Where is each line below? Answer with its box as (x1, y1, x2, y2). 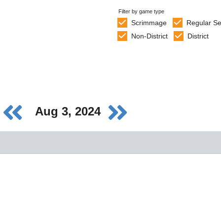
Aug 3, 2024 (35, 105, 104, 118)
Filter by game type (118, 8, 164, 14)
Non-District (131, 32, 168, 40)
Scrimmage (131, 19, 167, 27)
